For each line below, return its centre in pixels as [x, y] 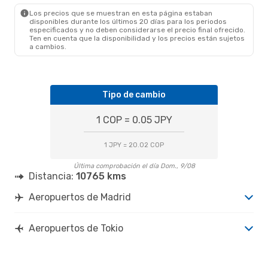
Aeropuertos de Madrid [80, 197]
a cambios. [48, 46]
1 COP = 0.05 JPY [134, 120]
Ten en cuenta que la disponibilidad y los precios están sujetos [137, 38]
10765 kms [101, 176]
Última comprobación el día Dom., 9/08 [134, 166]
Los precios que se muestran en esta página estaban [121, 13]
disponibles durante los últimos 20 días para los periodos [128, 21]
